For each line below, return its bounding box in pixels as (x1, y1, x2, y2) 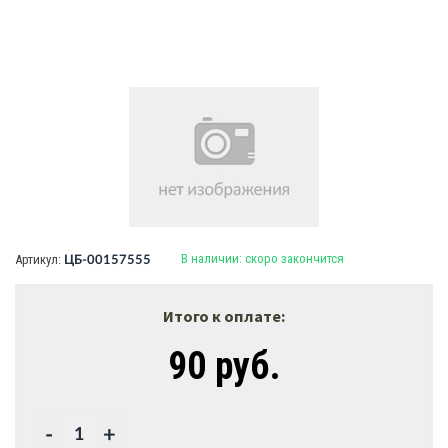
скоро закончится (245, 251, 344, 266)
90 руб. (167, 344, 281, 388)
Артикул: (15, 252, 64, 267)
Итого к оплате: (163, 306, 285, 326)
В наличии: (181, 251, 245, 266)
